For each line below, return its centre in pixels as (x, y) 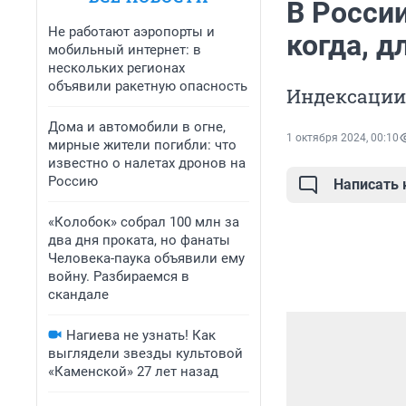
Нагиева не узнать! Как (141, 335)
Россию (73, 181)
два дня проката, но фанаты (139, 240)
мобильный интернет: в (125, 50)
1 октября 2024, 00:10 (343, 138)
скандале (78, 295)
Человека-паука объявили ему (146, 258)
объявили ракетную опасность (148, 86)
